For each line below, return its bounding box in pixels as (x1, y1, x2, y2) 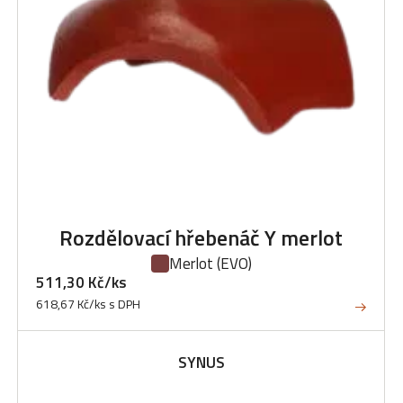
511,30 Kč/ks (36, 271, 127, 294)
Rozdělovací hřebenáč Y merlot (59, 221, 343, 254)
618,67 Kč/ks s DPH (36, 295, 140, 313)
